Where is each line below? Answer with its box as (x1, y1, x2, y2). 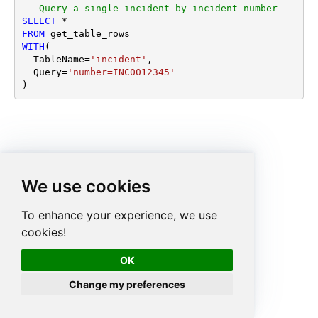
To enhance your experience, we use (21, 207, 217, 222)
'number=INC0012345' (67, 67, 175, 78)
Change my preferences (69, 278, 186, 290)
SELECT (21, 16, 56, 27)
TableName (33, 54, 84, 65)
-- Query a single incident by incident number (21, 3, 278, 14)
